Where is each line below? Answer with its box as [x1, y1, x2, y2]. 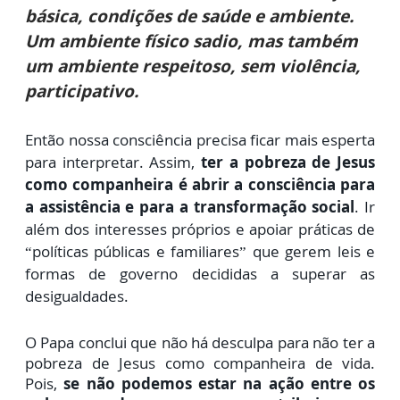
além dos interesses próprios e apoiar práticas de [25, 219, 375, 240]
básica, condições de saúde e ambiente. [25, 4, 354, 29]
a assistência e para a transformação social [25, 196, 355, 218]
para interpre [25, 152, 120, 173]
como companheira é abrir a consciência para [25, 174, 375, 196]
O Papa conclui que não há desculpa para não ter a [25, 332, 375, 354]
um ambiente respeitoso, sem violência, [25, 54, 361, 79]
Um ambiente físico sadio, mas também [25, 29, 358, 54]
